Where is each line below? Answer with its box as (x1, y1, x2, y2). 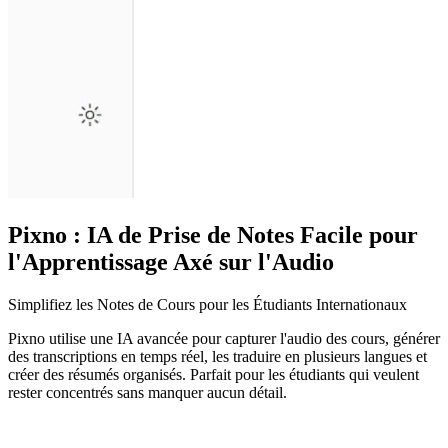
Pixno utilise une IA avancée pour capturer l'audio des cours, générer (8, 329, 440, 347)
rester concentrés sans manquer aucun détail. (8, 383, 287, 401)
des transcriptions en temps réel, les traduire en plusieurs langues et (8, 347, 427, 365)
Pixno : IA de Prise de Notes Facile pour (8, 221, 418, 248)
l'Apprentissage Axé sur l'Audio (8, 248, 334, 275)
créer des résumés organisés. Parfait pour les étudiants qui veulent (8, 365, 419, 383)
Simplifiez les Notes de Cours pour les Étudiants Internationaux (8, 295, 407, 313)
